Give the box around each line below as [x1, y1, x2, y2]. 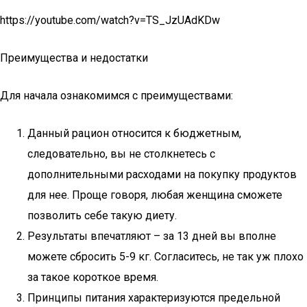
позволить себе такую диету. [27, 209, 177, 222]
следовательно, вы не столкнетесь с [27, 147, 215, 160]
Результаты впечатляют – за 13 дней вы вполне [27, 230, 276, 243]
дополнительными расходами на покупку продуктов [27, 168, 297, 181]
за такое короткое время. [27, 271, 158, 284]
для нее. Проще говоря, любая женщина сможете [27, 188, 282, 201]
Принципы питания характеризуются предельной [27, 291, 280, 304]
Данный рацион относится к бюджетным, [27, 127, 241, 140]
